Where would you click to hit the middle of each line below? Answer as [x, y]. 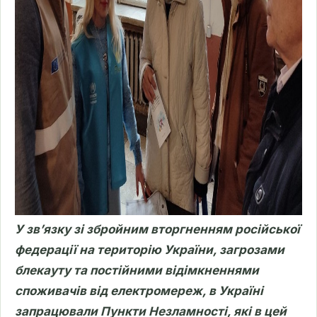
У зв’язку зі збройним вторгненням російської [157, 229]
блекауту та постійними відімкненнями [137, 270]
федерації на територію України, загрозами [150, 250]
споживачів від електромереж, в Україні [139, 291]
